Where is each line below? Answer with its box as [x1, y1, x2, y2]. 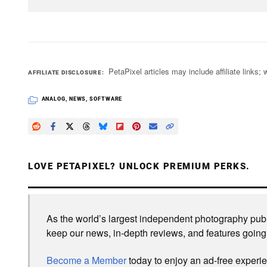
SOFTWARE [89, 95, 123, 102]
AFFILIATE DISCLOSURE [28, 69, 103, 76]
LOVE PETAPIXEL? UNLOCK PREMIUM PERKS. [28, 160, 250, 172]
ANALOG [41, 95, 66, 102]
